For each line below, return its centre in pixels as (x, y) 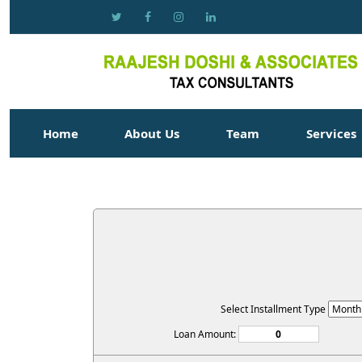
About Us (152, 133)
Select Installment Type (274, 309)
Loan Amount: (206, 334)
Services (333, 133)
